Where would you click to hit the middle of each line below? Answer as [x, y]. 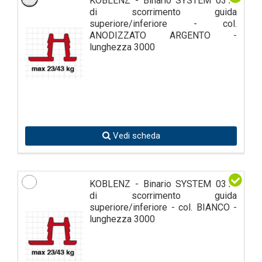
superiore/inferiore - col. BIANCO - [163, 207]
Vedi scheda [135, 135]
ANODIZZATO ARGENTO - [163, 35]
